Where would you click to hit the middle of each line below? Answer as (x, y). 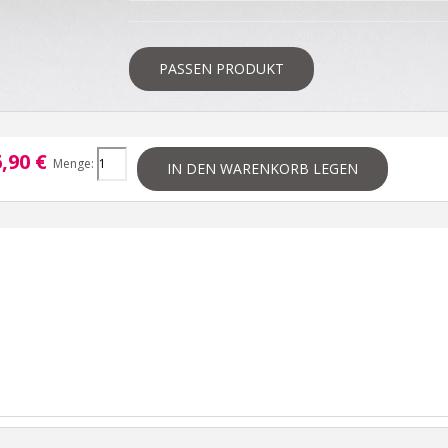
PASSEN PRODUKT (221, 68)
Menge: (72, 163)
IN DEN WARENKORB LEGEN (262, 168)
